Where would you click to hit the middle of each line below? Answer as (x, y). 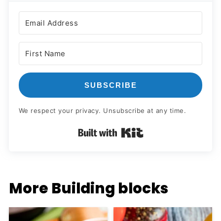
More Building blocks (88, 188)
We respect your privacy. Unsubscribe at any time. (102, 111)
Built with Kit (171, 132)
